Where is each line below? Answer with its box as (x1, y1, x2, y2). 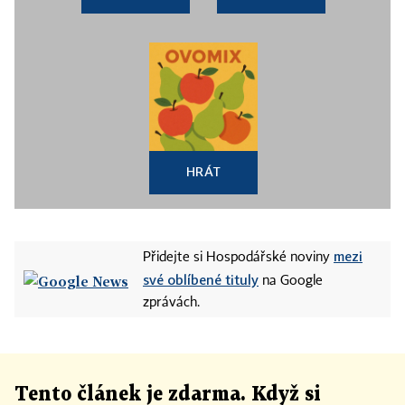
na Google (259, 275, 323, 288)
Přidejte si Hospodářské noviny (143, 251, 334, 265)
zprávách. (143, 297, 200, 310)
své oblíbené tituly (143, 271, 259, 288)
